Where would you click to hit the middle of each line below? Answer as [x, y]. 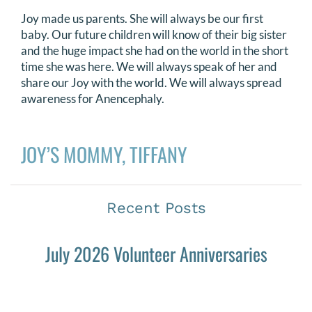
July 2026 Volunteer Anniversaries [156, 253]
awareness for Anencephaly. [93, 98]
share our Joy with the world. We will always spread [151, 82]
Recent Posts [156, 208]
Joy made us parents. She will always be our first [142, 18]
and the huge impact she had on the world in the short [155, 50]
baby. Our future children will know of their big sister [154, 34]
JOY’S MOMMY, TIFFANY [104, 154]
